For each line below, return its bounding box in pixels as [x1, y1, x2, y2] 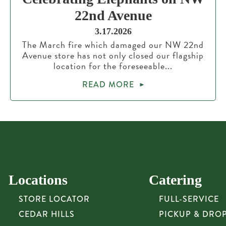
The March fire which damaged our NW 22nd [22, 38, 204, 51]
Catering [148, 172, 202, 188]
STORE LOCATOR [18, 193, 90, 205]
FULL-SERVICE [158, 193, 219, 205]
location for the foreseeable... [53, 59, 173, 73]
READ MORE [82, 79, 134, 90]
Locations [8, 172, 68, 188]
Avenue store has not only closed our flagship [22, 48, 204, 62]
